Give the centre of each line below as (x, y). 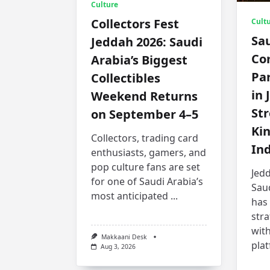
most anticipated (130, 196)
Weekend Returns (144, 96)
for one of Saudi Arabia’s (147, 181)
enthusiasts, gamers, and (149, 152)
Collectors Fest (135, 24)
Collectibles (126, 78)
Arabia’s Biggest (139, 60)
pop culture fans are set (146, 167)
